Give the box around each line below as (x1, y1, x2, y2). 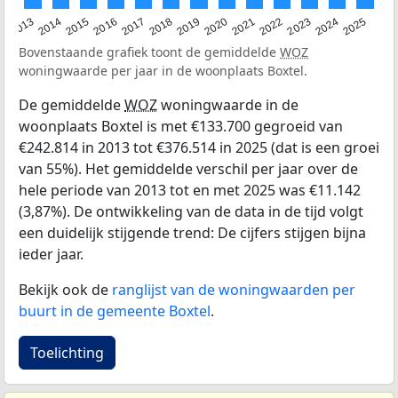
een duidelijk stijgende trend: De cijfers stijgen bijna (19, 223, 366, 243)
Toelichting (30, 343, 104, 363)
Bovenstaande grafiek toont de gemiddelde (19, 44, 280, 61)
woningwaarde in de (157, 95, 298, 115)
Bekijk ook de (19, 280, 112, 300)
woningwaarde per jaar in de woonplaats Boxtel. (19, 62, 307, 80)
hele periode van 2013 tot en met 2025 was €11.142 (19, 180, 361, 201)
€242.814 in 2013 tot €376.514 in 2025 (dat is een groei (19, 138, 379, 158)
